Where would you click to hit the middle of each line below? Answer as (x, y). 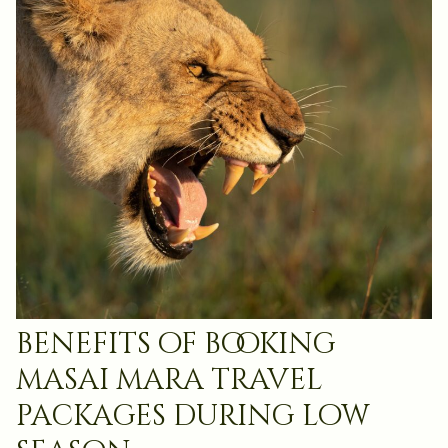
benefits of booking (176, 344)
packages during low (192, 416)
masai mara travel (169, 380)
